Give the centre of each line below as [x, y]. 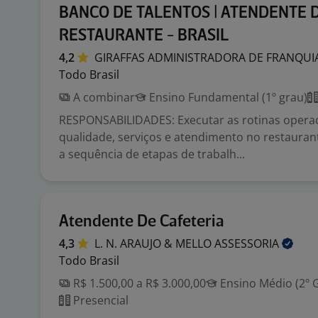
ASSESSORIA [248, 243]
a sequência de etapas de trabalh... [152, 154]
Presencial [99, 300]
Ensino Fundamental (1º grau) [227, 97]
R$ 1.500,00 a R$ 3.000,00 [138, 283]
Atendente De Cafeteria [142, 222]
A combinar [103, 97]
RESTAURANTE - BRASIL [144, 36]
